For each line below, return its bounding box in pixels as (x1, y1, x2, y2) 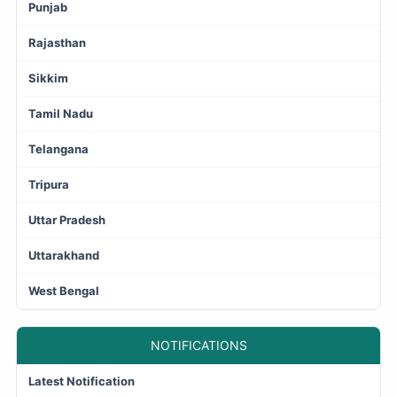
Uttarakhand (28, 247, 99, 262)
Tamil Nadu (28, 105, 93, 121)
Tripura (28, 176, 69, 191)
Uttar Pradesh (28, 212, 105, 227)
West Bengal (28, 283, 99, 298)
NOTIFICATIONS (150, 337, 247, 353)
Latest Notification (28, 373, 135, 388)
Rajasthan (28, 35, 86, 50)
